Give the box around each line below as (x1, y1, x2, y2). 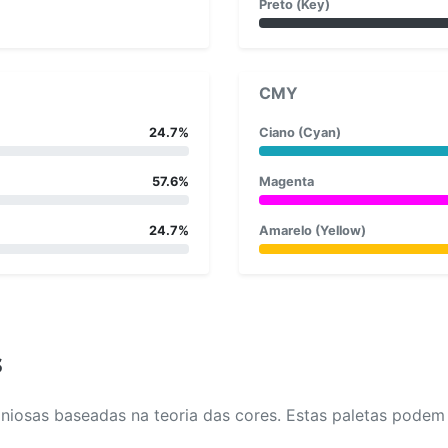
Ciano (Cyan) (259, 124, 341, 140)
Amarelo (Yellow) (259, 222, 366, 238)
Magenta (259, 173, 314, 189)
